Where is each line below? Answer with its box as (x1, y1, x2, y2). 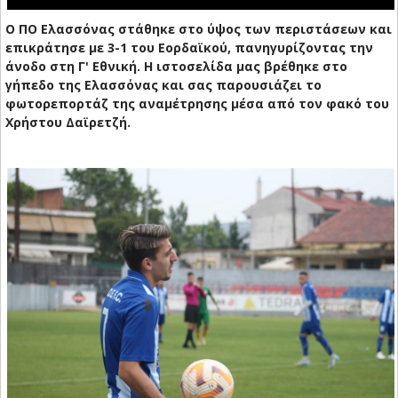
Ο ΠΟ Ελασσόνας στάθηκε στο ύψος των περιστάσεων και (5, 20, 392, 38)
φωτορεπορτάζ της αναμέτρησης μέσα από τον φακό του (5, 95, 389, 113)
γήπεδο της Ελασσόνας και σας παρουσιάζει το (5, 76, 322, 94)
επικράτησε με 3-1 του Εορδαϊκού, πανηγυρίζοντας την (5, 39, 373, 57)
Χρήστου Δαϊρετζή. (5, 114, 131, 131)
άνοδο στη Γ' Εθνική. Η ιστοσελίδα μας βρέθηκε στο (5, 58, 347, 76)
